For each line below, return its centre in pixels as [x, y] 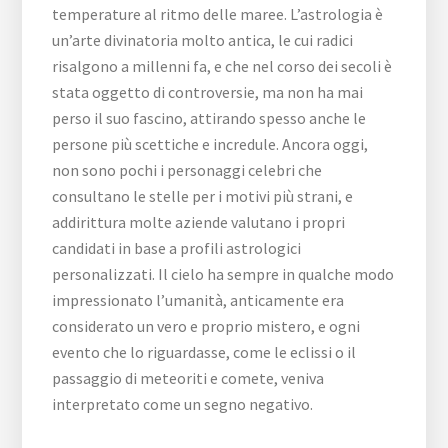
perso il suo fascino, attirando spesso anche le [209, 118]
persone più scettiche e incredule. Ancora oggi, [210, 144]
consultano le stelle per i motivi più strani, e [203, 196]
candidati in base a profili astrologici [177, 248]
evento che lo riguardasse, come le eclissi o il [204, 352]
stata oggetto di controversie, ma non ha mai [208, 92]
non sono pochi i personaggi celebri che [187, 170]
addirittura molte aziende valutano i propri [199, 222]
